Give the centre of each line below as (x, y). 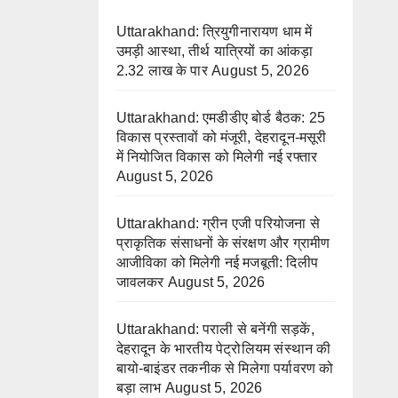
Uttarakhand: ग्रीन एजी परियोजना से (218, 224)
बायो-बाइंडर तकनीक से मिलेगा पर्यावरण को (225, 369)
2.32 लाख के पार (162, 71)
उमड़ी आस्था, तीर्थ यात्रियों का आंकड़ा (215, 52)
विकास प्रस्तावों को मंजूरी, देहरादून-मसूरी (221, 138)
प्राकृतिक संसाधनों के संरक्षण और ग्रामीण (223, 243)
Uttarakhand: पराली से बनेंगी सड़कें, (215, 330)
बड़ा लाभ (139, 388)
